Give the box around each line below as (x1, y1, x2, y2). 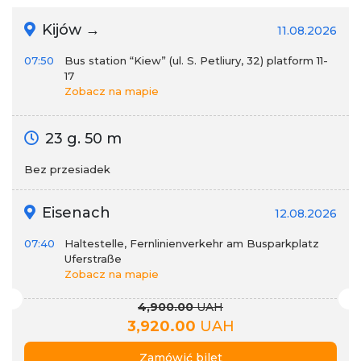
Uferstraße (64, 252, 122, 265)
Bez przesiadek (24, 163, 110, 176)
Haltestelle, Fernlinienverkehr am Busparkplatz (64, 237, 319, 250)
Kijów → (38, 21, 100, 39)
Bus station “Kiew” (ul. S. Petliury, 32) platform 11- (64, 54, 328, 67)
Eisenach (38, 204, 110, 222)
